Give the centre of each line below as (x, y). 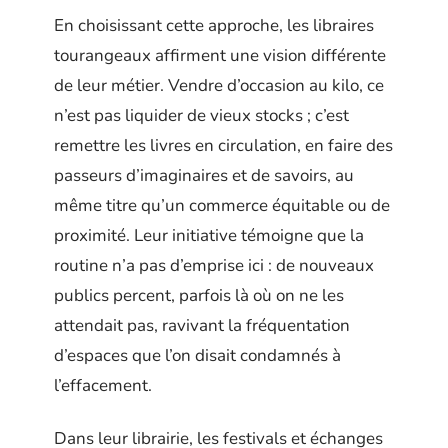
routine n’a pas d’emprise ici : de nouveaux (214, 266)
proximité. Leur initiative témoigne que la (209, 236)
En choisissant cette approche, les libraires (214, 26)
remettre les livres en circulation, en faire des (223, 146)
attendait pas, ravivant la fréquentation (202, 326)
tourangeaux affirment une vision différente (220, 56)
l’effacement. (103, 386)
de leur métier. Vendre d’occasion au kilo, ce (219, 86)
